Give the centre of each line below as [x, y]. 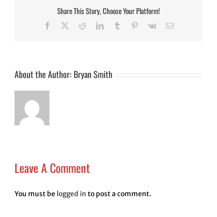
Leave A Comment [52, 168]
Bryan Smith [93, 74]
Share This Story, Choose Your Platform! [108, 10]
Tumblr [132, 25]
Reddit [96, 25]
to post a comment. [119, 194]
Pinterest [151, 25]
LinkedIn [117, 25]
